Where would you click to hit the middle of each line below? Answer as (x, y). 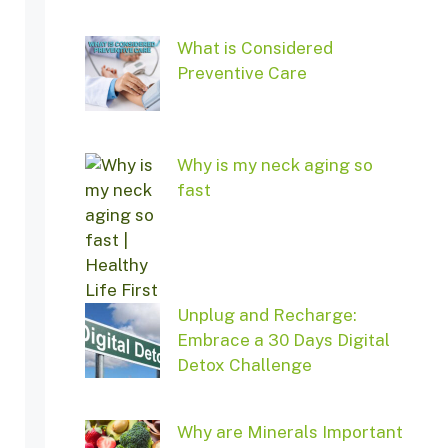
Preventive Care (241, 73)
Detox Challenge (244, 365)
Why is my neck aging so (274, 165)
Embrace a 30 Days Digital (283, 340)
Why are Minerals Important (289, 432)
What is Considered (254, 48)
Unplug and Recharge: (266, 315)
